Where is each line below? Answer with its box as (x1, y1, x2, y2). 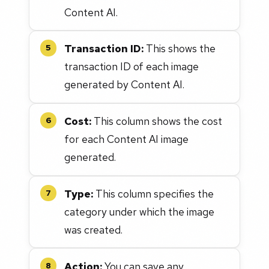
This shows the (144, 41, 216, 56)
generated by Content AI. (64, 77, 185, 92)
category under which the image (64, 204, 215, 219)
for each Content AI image (64, 132, 189, 147)
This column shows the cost (91, 114, 223, 128)
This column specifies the (93, 186, 214, 201)
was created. (64, 222, 123, 237)
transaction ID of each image (64, 59, 199, 74)
